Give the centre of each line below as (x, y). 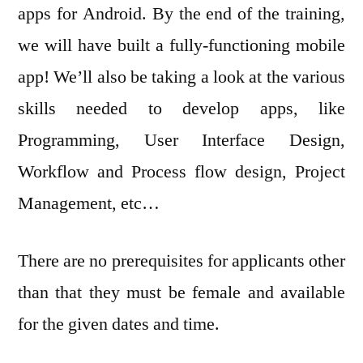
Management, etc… (89, 204)
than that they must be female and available (181, 293)
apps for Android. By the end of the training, (181, 14)
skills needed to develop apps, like (181, 109)
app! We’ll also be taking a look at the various (181, 77)
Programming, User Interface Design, (181, 141)
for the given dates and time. (119, 325)
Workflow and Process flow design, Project (181, 172)
